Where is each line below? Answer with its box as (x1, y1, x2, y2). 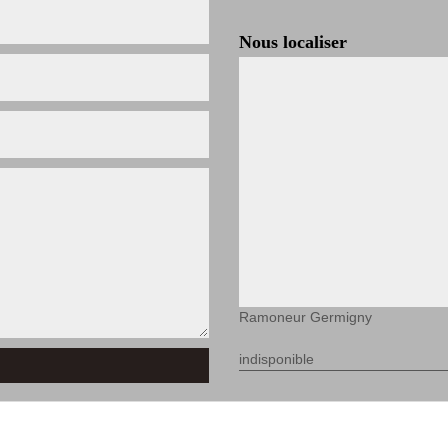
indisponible (239, 351, 314, 367)
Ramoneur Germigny (239, 309, 372, 325)
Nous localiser (239, 32, 347, 52)
